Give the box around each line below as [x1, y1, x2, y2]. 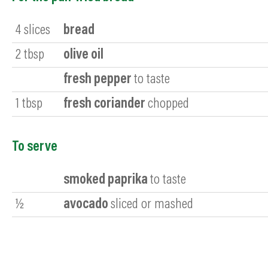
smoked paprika [63, 172, 148, 187]
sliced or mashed [111, 197, 193, 212]
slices [24, 23, 50, 38]
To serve [12, 139, 57, 154]
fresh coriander [63, 96, 145, 111]
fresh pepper [63, 72, 132, 87]
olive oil [63, 47, 103, 62]
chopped [148, 96, 189, 111]
